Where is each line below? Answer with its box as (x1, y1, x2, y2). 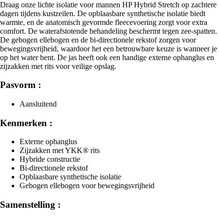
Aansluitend (20, 99, 57, 108)
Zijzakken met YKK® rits (20, 146, 100, 155)
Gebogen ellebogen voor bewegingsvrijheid (20, 181, 154, 190)
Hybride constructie (20, 155, 80, 164)
